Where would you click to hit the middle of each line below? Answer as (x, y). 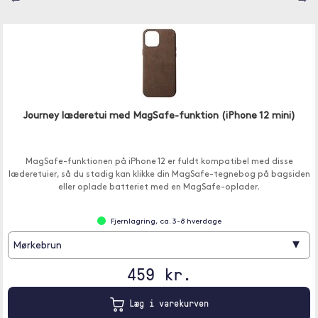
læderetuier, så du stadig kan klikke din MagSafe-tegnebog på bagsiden (159, 175)
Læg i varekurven (166, 303)
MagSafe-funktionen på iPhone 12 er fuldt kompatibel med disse (159, 162)
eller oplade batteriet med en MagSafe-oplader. (159, 187)
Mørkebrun (38, 246)
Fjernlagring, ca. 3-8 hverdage (166, 222)
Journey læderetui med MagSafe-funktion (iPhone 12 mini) (159, 116)
